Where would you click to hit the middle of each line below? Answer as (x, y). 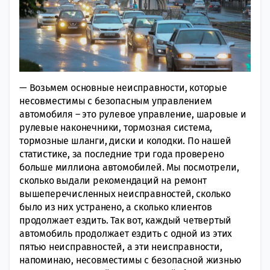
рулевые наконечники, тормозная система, (116, 127)
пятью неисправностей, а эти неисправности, (121, 246)
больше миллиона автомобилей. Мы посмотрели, (129, 167)
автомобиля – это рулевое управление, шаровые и (133, 114)
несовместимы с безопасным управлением (116, 101)
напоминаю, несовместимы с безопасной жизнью (130, 260)
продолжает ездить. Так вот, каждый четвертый (126, 220)
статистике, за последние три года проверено (122, 154)
